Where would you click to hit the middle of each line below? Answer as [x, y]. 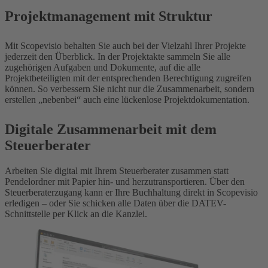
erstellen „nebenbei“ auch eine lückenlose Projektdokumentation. [127, 100]
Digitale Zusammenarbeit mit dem [111, 130]
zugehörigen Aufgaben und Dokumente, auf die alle [103, 68]
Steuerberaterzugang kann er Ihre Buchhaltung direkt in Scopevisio [131, 193]
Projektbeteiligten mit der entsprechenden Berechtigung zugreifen [128, 78]
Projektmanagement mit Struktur [109, 16]
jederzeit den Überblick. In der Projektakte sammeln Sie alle [118, 57]
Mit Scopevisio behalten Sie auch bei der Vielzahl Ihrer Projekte [125, 46]
